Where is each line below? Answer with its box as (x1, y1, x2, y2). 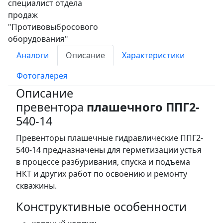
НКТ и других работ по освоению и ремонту (16, 168, 187, 179)
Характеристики (122, 49, 185, 61)
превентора (16, 99, 87, 115)
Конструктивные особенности (16, 198, 187, 215)
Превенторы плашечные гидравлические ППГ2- (16, 132, 203, 143)
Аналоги (16, 49, 49, 61)
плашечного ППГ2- (87, 99, 200, 115)
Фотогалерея (16, 70, 68, 81)
